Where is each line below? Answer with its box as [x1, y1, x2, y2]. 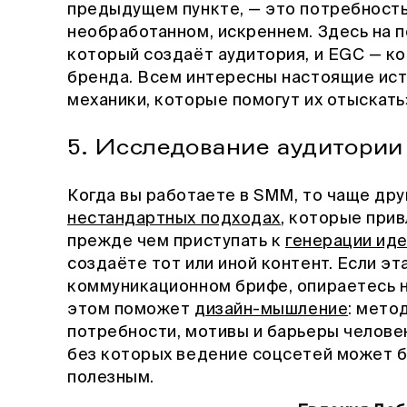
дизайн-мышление [194, 301, 349, 318]
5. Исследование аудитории [67, 134, 403, 161]
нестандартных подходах [67, 210, 281, 227]
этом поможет [67, 301, 195, 318]
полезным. [67, 369, 159, 386]
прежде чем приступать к [67, 233, 285, 250]
